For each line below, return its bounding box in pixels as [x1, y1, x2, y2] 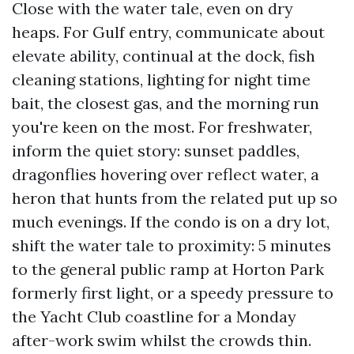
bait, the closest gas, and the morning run [12, 93, 319, 113]
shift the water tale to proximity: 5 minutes [12, 235, 331, 255]
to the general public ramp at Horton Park [12, 259, 324, 279]
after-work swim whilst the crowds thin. [12, 330, 311, 350]
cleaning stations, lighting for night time [12, 70, 311, 89]
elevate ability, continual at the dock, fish [12, 46, 315, 66]
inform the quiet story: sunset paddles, [12, 141, 299, 160]
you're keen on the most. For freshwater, [12, 117, 312, 137]
